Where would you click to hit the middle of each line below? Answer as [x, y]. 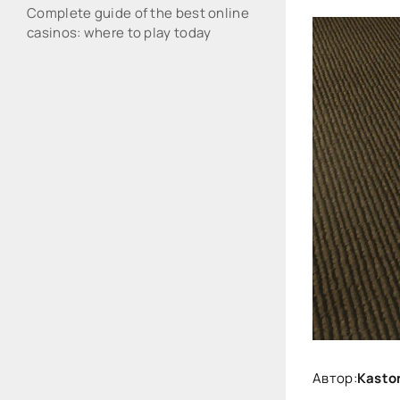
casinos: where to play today [119, 33]
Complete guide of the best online [138, 13]
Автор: [335, 379]
